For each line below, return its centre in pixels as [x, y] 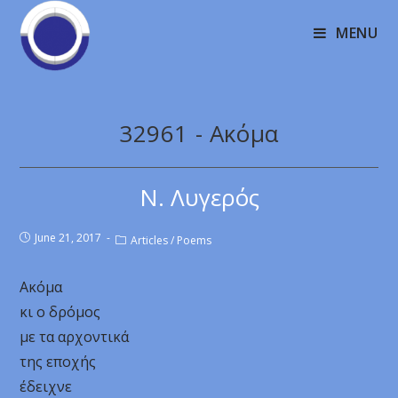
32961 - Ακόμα [199, 133]
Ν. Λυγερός [199, 197]
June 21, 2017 [68, 238]
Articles [150, 240]
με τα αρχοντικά [75, 337]
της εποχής [58, 362]
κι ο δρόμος [60, 312]
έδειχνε [46, 386]
